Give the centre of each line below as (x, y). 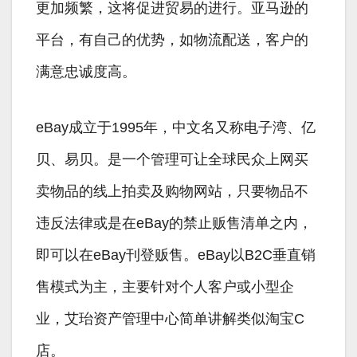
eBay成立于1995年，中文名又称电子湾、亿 (176, 128)
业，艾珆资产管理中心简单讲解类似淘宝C (170, 319)
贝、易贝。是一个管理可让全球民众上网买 (172, 160)
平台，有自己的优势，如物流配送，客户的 (172, 40)
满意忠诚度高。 (86, 72)
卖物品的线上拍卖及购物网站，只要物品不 (172, 192)
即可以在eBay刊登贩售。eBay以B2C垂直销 (176, 255)
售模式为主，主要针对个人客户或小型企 (165, 287)
